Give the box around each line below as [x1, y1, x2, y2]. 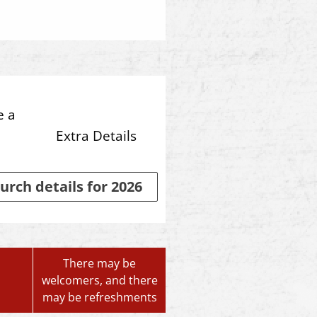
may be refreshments [42, 289, 157, 305]
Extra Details [56, 126, 137, 145]
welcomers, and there [41, 272, 158, 288]
